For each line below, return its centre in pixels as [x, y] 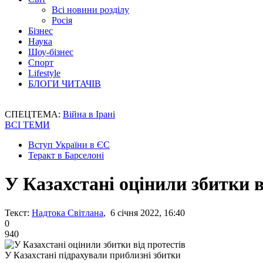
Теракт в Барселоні [66, 155]
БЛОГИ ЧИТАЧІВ [65, 84]
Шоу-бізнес [51, 52]
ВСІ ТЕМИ [27, 125]
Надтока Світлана [68, 213]
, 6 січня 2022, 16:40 [144, 213]
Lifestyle [44, 73]
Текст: [17, 213]
